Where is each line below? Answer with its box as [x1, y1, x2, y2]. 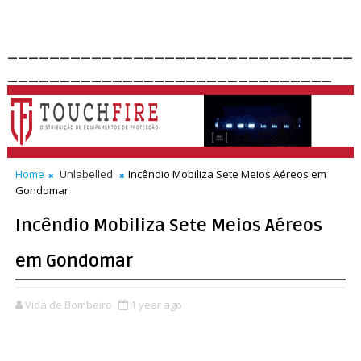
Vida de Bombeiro [24, 297, 112, 312]
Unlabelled [56, 167, 115, 181]
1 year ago [130, 297, 182, 312]
